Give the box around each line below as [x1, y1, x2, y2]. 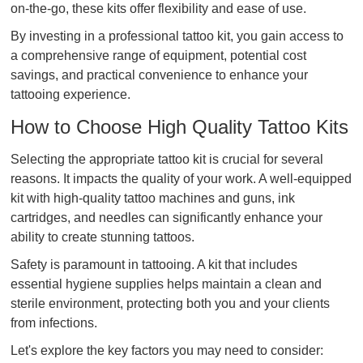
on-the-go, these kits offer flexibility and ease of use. [11, 2, 307, 15]
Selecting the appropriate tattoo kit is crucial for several [11, 152, 324, 166]
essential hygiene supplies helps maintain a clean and [11, 277, 322, 291]
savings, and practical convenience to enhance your [11, 68, 309, 82]
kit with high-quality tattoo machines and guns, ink [11, 191, 296, 205]
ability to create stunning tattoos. [11, 230, 195, 244]
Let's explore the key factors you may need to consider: [11, 344, 324, 357]
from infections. [11, 316, 98, 330]
